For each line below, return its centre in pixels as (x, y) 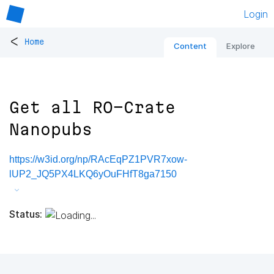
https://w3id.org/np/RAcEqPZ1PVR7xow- (98, 160)
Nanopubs (51, 130)
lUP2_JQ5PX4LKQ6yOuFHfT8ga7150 (93, 174)
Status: (26, 214)
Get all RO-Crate (92, 108)
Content (190, 46)
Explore (241, 46)
